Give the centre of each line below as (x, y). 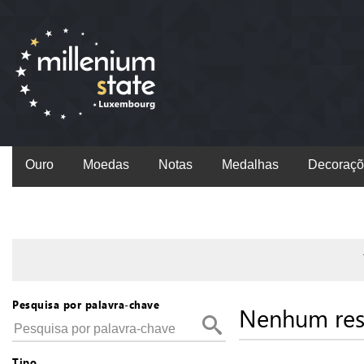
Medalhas (250, 165)
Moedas (106, 165)
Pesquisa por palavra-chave (86, 304)
